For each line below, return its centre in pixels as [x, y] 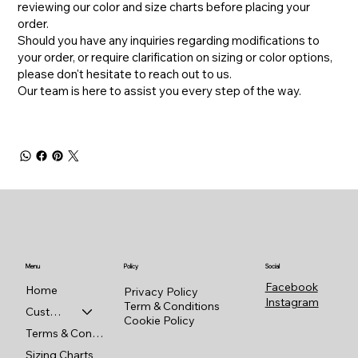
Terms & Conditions [98, 333]
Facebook [291, 287]
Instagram [292, 302]
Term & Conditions [171, 306]
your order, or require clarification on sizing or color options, [175, 58]
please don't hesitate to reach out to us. [125, 74]
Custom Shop [56, 311]
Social [272, 267]
